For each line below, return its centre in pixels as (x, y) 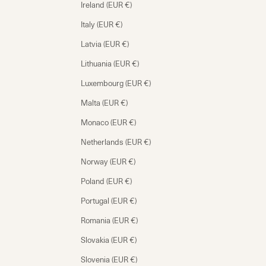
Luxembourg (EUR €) (116, 83)
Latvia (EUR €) (105, 44)
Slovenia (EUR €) (109, 260)
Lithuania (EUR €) (110, 64)
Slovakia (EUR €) (109, 240)
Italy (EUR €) (102, 25)
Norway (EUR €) (108, 162)
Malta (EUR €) (104, 103)
